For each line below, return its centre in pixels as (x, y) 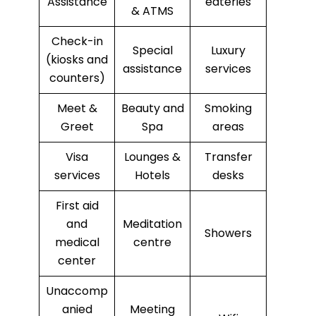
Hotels (152, 176)
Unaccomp (77, 291)
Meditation (152, 224)
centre (152, 243)
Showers (228, 233)
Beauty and (152, 109)
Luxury (228, 51)
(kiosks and (77, 60)
